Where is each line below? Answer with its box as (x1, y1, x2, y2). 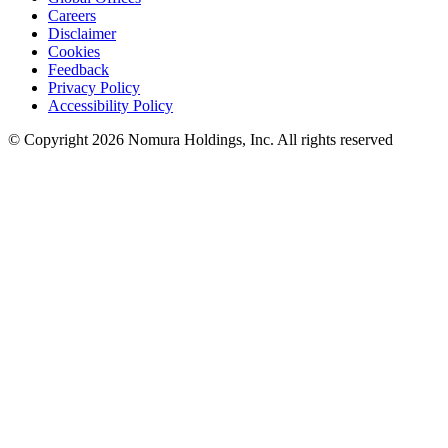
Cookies (48, 43, 100, 61)
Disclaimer (48, 25, 116, 43)
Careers (48, 7, 96, 25)
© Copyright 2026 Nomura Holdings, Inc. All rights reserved (8, 131, 393, 149)
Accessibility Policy (48, 97, 173, 115)
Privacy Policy (48, 79, 140, 97)
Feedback (48, 61, 109, 79)
